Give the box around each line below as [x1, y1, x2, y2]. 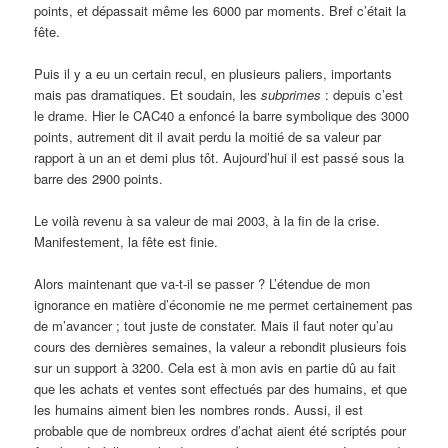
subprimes [261, 85, 322, 105]
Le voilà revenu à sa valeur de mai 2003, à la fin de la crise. [34, 211, 381, 231]
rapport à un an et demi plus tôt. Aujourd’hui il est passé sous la [34, 148, 405, 168]
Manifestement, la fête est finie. [34, 232, 219, 252]
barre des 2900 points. [34, 169, 164, 189]
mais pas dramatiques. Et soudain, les [34, 85, 262, 105]
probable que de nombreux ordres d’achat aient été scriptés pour [34, 421, 407, 441]
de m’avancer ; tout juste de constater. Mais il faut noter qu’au [34, 316, 394, 336]
